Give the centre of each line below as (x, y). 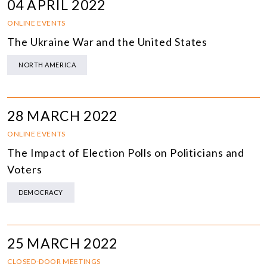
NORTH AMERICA (47, 65)
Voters (25, 170)
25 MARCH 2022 (62, 243)
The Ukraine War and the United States (108, 42)
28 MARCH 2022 (62, 116)
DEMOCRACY (41, 193)
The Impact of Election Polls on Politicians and (126, 153)
